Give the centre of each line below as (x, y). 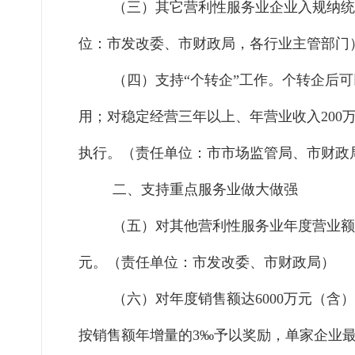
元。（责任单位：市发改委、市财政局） (207, 263)
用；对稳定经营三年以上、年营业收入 (200, 117)
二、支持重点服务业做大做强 (205, 190)
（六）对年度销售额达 (184, 299)
